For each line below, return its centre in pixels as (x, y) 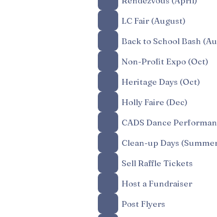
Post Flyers (143, 203)
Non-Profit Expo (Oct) (165, 61)
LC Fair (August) (154, 20)
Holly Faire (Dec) (155, 102)
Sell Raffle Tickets (157, 163)
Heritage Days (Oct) (161, 81)
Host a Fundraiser (157, 183)
